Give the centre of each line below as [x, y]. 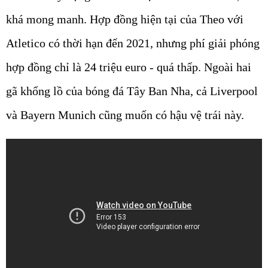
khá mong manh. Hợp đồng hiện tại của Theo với [125, 19]
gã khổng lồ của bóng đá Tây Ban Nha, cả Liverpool [132, 91]
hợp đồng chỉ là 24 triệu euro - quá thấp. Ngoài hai [129, 67]
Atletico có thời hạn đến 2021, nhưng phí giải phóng [133, 43]
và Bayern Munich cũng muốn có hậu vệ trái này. [125, 115]
